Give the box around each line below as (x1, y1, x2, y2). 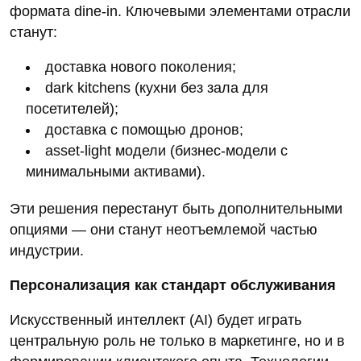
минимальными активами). (26, 164, 205, 180)
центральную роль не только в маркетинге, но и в (10, 333, 345, 350)
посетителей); (26, 101, 118, 118)
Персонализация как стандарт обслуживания (10, 277, 336, 294)
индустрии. (10, 243, 84, 259)
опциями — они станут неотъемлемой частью (10, 222, 317, 239)
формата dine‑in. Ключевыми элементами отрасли (10, 3, 351, 20)
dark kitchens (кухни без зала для (45, 80, 268, 97)
